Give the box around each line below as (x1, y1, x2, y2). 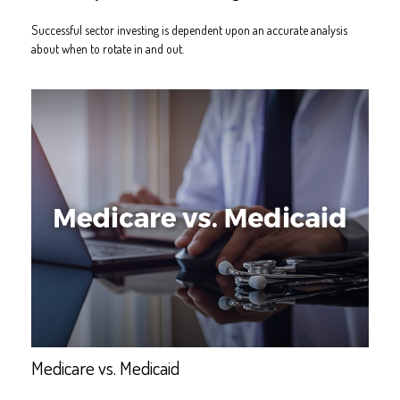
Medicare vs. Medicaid (31, 355, 179, 380)
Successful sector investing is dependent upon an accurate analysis (31, 21, 347, 37)
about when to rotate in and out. (31, 40, 184, 56)
